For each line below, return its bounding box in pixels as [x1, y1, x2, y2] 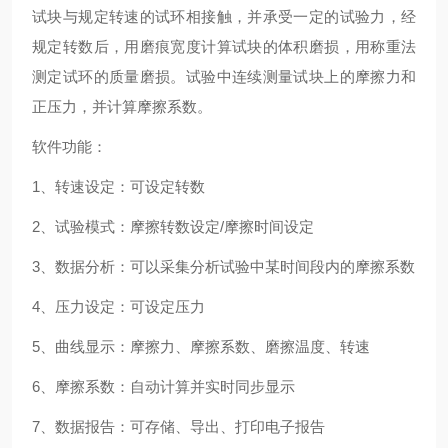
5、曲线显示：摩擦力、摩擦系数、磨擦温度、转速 [32, 338, 370, 356]
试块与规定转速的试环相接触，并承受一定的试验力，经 [32, 8, 416, 26]
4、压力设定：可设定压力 [32, 298, 205, 316]
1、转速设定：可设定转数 [32, 178, 205, 196]
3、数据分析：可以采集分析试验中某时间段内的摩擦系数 [32, 258, 415, 276]
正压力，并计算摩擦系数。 [32, 98, 212, 116]
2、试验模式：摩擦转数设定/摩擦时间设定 [32, 218, 314, 236]
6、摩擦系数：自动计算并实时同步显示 [32, 378, 295, 396]
